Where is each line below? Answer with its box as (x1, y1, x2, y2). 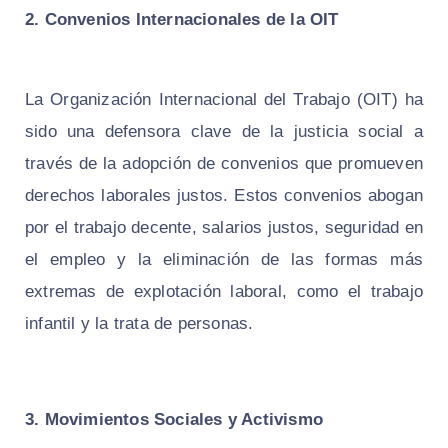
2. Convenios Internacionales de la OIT (25, 9, 339, 29)
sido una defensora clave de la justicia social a (25, 121, 423, 141)
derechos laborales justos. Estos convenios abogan (25, 185, 423, 205)
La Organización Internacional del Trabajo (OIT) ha (25, 89, 423, 109)
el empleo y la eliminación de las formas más (25, 249, 423, 269)
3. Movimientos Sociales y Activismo (25, 409, 323, 429)
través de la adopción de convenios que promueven (25, 153, 423, 173)
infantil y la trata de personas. (25, 313, 254, 333)
